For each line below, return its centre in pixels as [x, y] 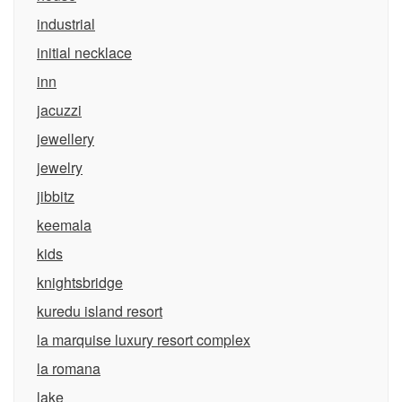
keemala [64, 225]
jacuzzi [59, 110]
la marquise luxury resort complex [144, 340]
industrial [66, 24]
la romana [69, 368]
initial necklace [84, 52]
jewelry [60, 167]
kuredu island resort [100, 311]
